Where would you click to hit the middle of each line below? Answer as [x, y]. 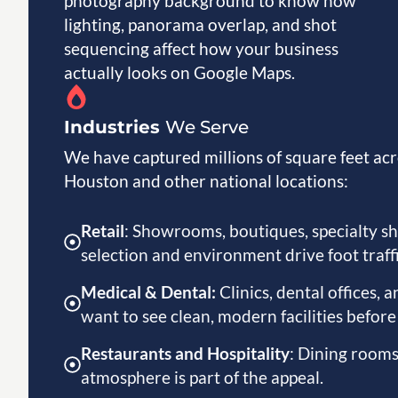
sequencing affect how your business [201, 49]
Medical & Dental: [148, 291]
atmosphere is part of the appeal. [202, 377]
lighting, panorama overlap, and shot [200, 25]
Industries [115, 127]
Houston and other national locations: [206, 181]
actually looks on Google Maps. [179, 73]
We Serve [207, 127]
